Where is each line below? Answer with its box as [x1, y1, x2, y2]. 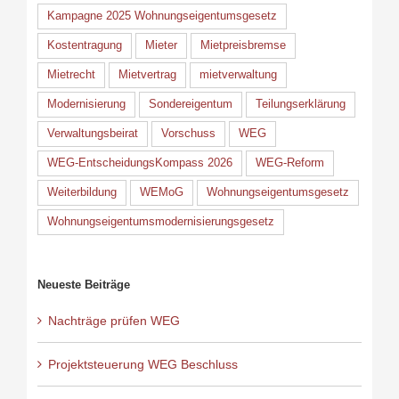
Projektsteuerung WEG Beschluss [47, 356, 238, 371]
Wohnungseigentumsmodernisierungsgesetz [46, 215, 274, 228]
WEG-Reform [255, 156, 324, 169]
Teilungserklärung [255, 97, 346, 110]
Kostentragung [46, 38, 122, 52]
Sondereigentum [148, 97, 232, 110]
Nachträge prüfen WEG [47, 313, 180, 328]
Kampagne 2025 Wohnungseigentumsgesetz [46, 9, 277, 22]
